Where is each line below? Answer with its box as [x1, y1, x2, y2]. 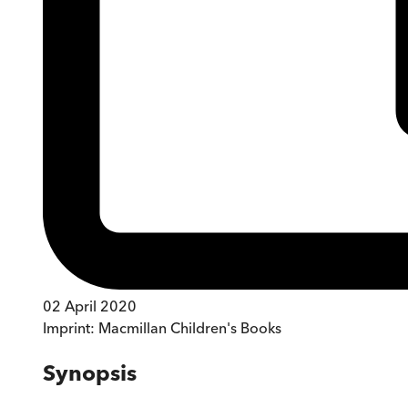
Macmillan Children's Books [98, 318, 281, 337]
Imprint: [43, 318, 98, 337]
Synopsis [43, 359, 137, 386]
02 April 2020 [43, 296, 137, 315]
